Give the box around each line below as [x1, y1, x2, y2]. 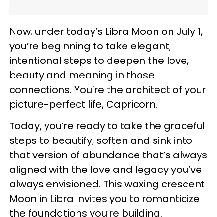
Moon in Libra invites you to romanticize [9, 192, 200, 206]
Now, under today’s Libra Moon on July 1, [9, 25, 203, 39]
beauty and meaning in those [9, 68, 155, 82]
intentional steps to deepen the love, [9, 54, 189, 68]
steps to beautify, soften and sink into [9, 134, 192, 148]
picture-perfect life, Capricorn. [9, 97, 160, 111]
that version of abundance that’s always [9, 148, 207, 162]
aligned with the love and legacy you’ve [9, 163, 202, 177]
